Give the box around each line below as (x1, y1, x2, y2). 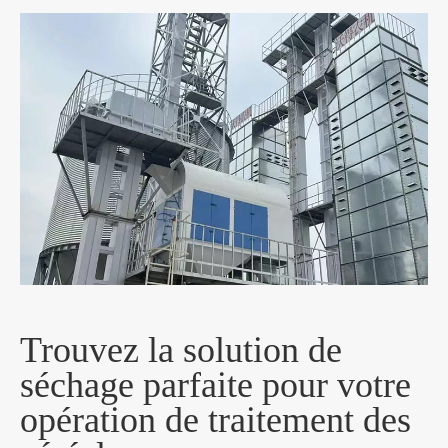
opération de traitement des (20, 400, 411, 441)
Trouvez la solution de (20, 330, 342, 371)
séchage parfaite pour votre (20, 365, 411, 406)
